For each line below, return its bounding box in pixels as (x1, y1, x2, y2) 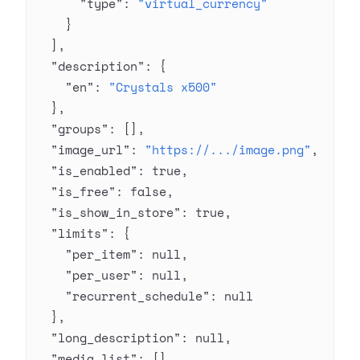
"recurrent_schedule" (36, 287, 210, 305)
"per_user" (36, 266, 137, 284)
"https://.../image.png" (145, 141, 311, 158)
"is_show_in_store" (36, 203, 181, 221)
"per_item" (36, 245, 137, 263)
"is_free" (36, 182, 116, 200)
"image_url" (36, 141, 130, 158)
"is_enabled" (36, 162, 137, 179)
